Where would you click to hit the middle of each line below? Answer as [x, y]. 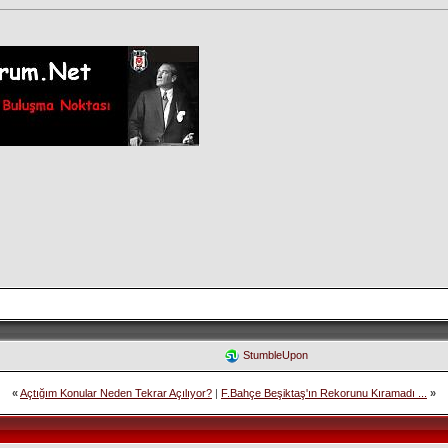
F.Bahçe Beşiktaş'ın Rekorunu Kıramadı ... [323, 393]
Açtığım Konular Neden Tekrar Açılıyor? [115, 393]
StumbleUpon [275, 354]
